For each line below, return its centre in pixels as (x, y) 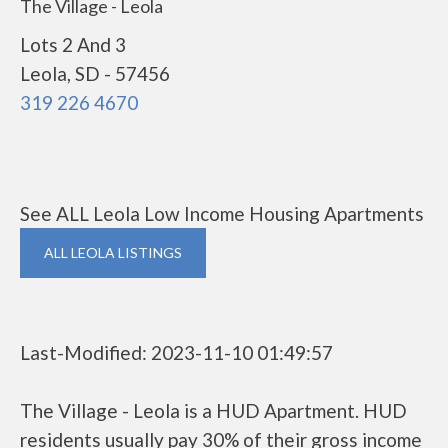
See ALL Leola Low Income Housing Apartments (222, 213)
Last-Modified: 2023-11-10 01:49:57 (176, 352)
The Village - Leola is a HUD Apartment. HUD (213, 410)
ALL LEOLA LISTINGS (113, 252)
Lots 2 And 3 (73, 44)
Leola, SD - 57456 (95, 73)
